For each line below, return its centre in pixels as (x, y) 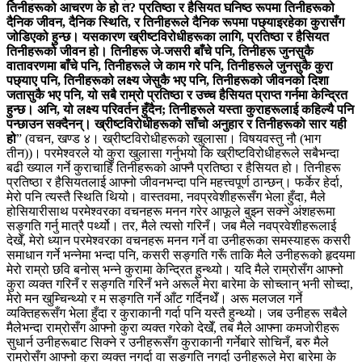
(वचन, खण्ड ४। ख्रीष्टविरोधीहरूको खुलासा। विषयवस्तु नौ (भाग (173, 138)
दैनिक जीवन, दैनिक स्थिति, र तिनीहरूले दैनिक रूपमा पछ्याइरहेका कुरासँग (175, 22)
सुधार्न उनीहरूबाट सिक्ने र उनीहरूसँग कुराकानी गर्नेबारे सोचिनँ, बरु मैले (168, 342)
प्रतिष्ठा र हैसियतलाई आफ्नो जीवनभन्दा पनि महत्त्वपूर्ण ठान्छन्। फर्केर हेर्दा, (175, 182)
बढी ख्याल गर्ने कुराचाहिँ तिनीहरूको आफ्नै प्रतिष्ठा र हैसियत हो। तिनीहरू (174, 167)
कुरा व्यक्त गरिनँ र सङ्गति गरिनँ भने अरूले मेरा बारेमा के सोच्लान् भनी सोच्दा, (180, 284)
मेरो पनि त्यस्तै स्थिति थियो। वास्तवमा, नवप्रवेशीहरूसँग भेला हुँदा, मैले (166, 196)
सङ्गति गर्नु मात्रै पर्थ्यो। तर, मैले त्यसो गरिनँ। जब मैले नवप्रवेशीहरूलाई (171, 225)
